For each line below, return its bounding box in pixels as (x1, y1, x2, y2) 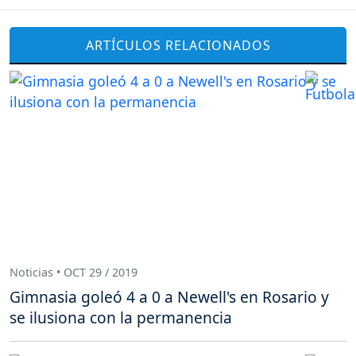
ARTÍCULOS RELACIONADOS (85, 36, 271, 54)
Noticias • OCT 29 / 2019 (10, 264, 137, 280)
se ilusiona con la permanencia (10, 307, 232, 329)
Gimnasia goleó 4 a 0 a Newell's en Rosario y (10, 286, 329, 308)
